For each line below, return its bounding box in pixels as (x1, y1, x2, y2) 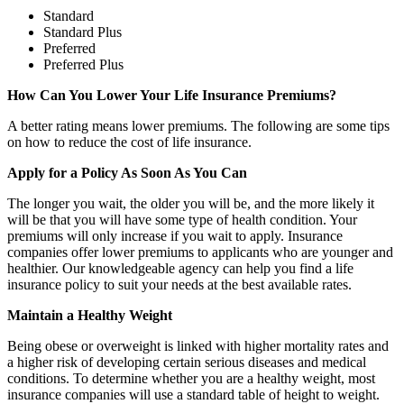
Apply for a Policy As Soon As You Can (7, 165, 247, 181)
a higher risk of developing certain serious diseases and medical (7, 354, 366, 371)
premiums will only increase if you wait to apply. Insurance (7, 228, 343, 244)
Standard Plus (43, 24, 122, 41)
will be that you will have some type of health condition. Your (7, 212, 357, 228)
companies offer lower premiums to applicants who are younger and (7, 244, 393, 261)
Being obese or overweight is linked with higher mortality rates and (7, 338, 389, 354)
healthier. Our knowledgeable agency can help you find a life (7, 261, 353, 277)
